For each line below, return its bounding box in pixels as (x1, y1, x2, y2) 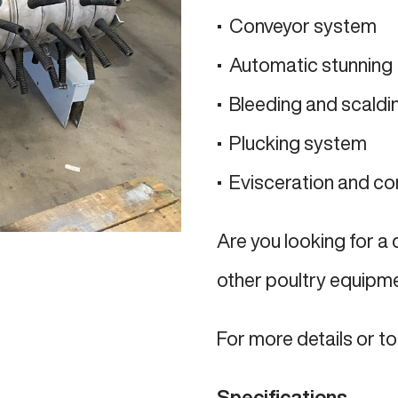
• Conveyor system (217, 15, 377, 36)
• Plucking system (217, 132, 367, 153)
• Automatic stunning (217, 54, 393, 75)
